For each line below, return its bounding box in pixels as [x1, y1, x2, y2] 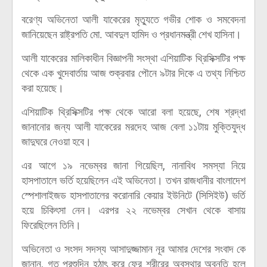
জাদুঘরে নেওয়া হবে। [21, 135, 91, 148]
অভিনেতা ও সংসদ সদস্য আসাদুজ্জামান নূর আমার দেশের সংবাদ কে [21, 243, 246, 255]
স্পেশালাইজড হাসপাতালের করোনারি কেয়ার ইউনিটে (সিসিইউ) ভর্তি [21, 189, 246, 201]
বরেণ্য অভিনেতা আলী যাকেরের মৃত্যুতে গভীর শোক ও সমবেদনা [21, 13, 246, 26]
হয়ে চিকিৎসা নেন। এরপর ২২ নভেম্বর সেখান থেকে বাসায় [21, 204, 246, 216]
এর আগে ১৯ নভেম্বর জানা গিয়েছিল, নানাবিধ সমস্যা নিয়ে [21, 159, 246, 172]
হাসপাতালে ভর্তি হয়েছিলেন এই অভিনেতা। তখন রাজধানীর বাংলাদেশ [21, 174, 246, 187]
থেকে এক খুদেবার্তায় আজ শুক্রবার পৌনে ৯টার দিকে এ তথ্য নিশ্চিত [21, 67, 246, 79]
